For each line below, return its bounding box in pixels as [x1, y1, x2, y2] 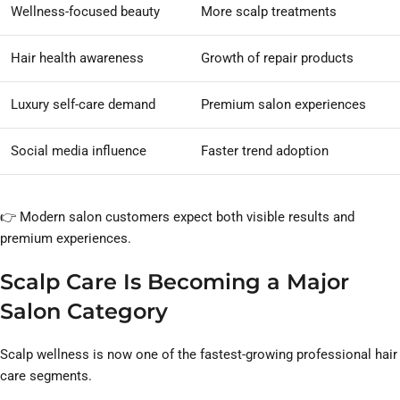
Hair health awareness [11, 50, 144, 67]
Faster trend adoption [201, 143, 329, 160]
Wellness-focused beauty [11, 4, 160, 21]
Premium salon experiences [201, 96, 366, 113]
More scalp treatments [201, 4, 337, 21]
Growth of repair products [201, 50, 354, 67]
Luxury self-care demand [11, 96, 155, 113]
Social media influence [11, 143, 146, 160]
